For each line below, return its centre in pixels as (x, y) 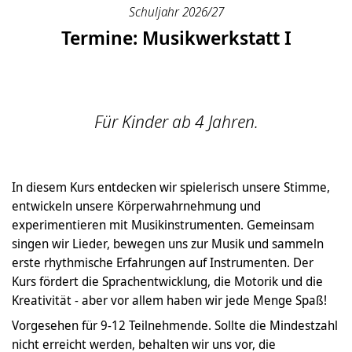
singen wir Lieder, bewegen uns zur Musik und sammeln (168, 244)
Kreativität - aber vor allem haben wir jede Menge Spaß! (169, 300)
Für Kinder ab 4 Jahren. (176, 121)
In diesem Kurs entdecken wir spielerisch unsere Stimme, (171, 187)
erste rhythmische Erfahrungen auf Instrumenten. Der (163, 262)
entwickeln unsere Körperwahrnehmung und (136, 206)
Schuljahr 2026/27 (176, 12)
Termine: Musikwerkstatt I (176, 37)
